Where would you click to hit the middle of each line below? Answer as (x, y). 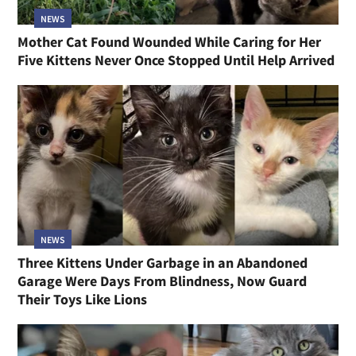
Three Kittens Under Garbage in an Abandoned (163, 263)
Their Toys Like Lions (83, 300)
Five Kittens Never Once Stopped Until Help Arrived (176, 60)
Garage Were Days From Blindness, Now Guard (163, 281)
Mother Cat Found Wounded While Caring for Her (170, 42)
